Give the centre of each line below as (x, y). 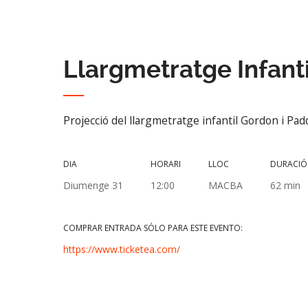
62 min (285, 185)
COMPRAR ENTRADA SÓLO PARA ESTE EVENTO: (153, 228)
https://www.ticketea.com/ (122, 249)
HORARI (166, 164)
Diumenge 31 (93, 185)
